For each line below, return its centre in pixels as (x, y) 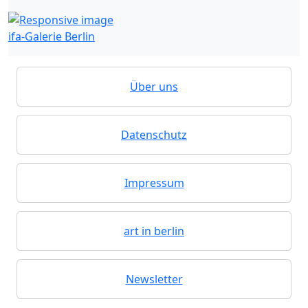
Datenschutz (154, 135)
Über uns (154, 87)
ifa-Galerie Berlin (52, 37)
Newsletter (154, 279)
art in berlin (154, 231)
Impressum (154, 183)
